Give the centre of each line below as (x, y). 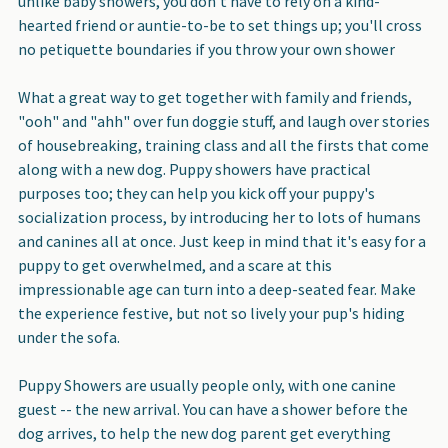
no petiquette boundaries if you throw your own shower (206, 48)
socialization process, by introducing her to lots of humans (219, 216)
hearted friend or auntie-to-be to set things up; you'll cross (220, 24)
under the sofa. (69, 336)
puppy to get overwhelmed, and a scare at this (175, 264)
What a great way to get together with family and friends (213, 96)
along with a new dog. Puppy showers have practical (194, 168)
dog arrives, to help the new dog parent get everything (204, 432)
